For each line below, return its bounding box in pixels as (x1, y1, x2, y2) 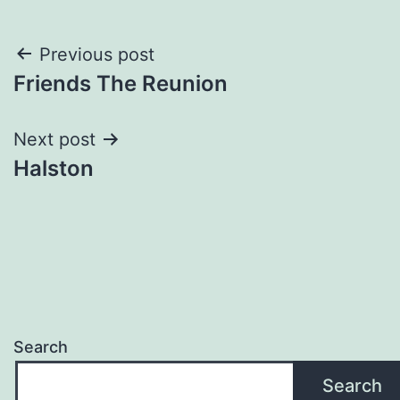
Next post (13, 128, 96, 150)
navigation (12, 79, 169, 120)
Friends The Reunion (13, 70, 228, 96)
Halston (13, 154, 94, 181)
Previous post (39, 43, 154, 65)
